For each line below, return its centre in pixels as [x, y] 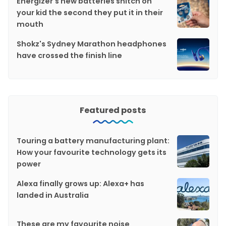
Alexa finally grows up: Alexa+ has [80, 184]
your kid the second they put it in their [90, 13]
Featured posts [113, 110]
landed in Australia [53, 195]
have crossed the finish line [69, 56]
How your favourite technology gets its [92, 153]
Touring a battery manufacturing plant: [93, 141]
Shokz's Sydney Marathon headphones [92, 44]
